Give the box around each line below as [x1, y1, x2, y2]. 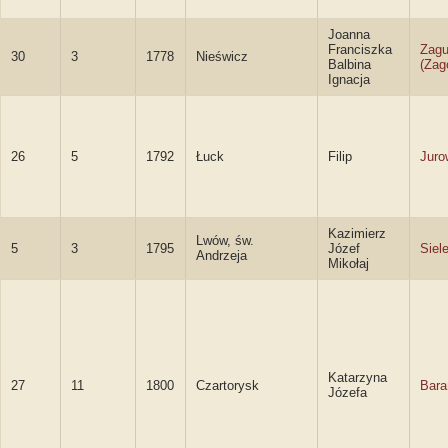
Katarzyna [328, 370, 387, 385]
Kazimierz [328, 226, 386, 241]
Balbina [328, 57, 371, 72]
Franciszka [328, 42, 392, 57]
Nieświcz [196, 49, 248, 64]
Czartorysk [196, 378, 259, 393]
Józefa [328, 385, 367, 400]
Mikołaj [328, 256, 369, 271]
